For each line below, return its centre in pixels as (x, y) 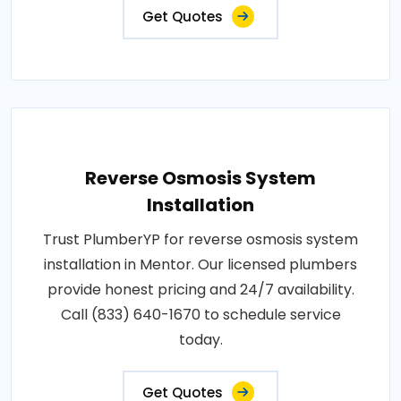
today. (200, 340)
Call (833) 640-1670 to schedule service (200, 315)
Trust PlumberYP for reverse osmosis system (200, 239)
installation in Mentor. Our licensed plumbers (200, 264)
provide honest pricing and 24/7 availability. (200, 290)
